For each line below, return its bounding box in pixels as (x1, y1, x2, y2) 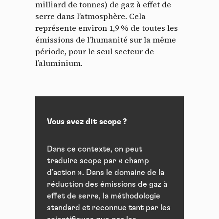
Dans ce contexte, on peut (47, 145, 142, 153)
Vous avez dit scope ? (47, 118, 127, 126)
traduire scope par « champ (47, 157, 149, 165)
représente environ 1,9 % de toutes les (35, 22, 178, 34)
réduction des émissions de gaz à (47, 180, 167, 189)
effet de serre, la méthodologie (47, 192, 160, 200)
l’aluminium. (35, 58, 83, 69)
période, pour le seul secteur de (35, 46, 154, 57)
